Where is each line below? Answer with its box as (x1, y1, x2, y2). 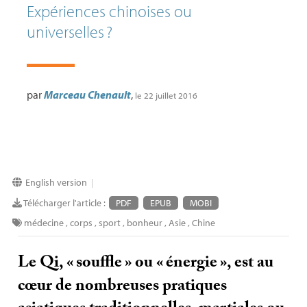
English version (25, 176, 87, 189)
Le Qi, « (18, 250, 74, 279)
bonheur (126, 217, 162, 230)
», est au (220, 250, 274, 279)
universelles (26, 21, 104, 42)
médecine (23, 217, 66, 230)
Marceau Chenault (43, 88, 131, 102)
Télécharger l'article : (21, 197, 108, 210)
